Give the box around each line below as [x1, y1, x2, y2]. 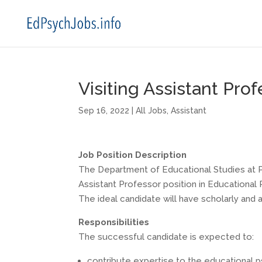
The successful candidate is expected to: [78, 232, 254, 242]
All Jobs [136, 106, 167, 115]
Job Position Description [78, 150, 187, 160]
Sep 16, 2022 [78, 106, 130, 115]
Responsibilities [78, 217, 150, 227]
